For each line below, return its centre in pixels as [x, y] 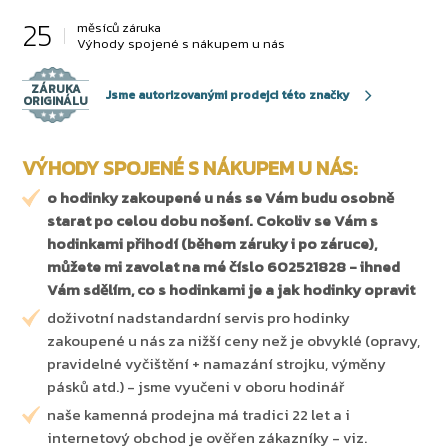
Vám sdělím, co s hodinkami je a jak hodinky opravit [231, 290]
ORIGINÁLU [56, 101]
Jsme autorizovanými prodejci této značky [227, 94]
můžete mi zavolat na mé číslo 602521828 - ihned [224, 267]
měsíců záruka [119, 28]
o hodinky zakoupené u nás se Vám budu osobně [221, 198]
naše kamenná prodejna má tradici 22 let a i [199, 415]
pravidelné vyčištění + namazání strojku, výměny [217, 364]
